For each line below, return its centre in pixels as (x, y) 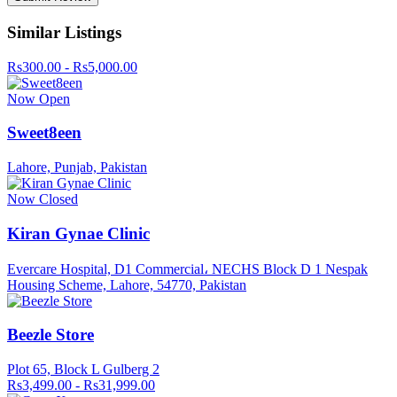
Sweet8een (44, 133)
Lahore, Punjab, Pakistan (77, 167)
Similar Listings (64, 33)
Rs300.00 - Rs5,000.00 (72, 66)
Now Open (39, 98)
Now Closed (43, 199)
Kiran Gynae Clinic (78, 233)
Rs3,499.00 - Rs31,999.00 (81, 385)
